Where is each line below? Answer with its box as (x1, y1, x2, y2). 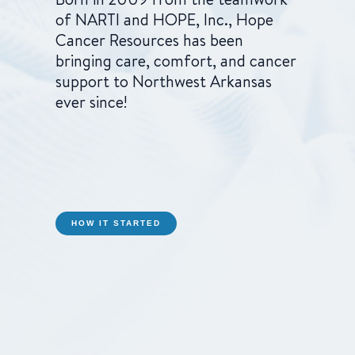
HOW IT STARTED (71, 219, 161, 227)
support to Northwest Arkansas (55, 71, 272, 92)
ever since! (55, 91, 128, 113)
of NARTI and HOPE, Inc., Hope (55, 9, 273, 30)
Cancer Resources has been (55, 29, 243, 51)
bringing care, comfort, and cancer (55, 50, 296, 71)
